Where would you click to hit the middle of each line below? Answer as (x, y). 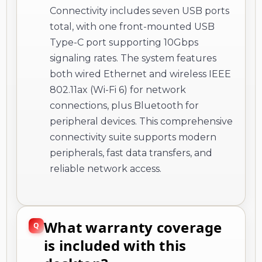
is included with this (115, 245)
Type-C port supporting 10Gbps (124, 42)
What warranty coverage (133, 227)
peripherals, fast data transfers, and (131, 153)
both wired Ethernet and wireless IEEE (140, 74)
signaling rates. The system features (133, 58)
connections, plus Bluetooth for (124, 105)
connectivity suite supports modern (133, 137)
